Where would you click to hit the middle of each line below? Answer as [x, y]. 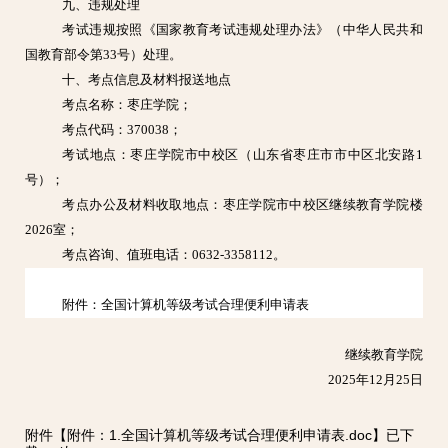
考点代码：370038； [122, 129]
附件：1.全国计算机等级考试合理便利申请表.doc [220, 435]
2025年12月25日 [375, 379]
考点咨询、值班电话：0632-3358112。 [174, 254]
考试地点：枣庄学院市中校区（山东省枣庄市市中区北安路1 [242, 154]
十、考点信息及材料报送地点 [147, 79]
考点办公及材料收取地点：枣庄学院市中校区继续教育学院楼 [242, 204]
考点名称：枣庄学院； [127, 104]
